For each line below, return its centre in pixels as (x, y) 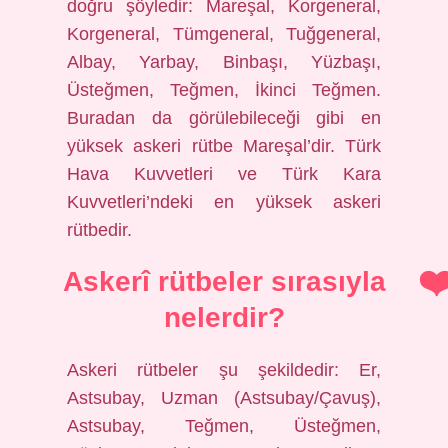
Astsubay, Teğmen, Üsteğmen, (224, 426)
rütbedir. (100, 230)
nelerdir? (224, 317)
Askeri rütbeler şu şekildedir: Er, (224, 370)
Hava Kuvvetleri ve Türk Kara (224, 174)
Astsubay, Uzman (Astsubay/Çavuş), (224, 398)
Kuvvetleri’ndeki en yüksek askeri (224, 202)
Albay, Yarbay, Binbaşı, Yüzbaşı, (224, 62)
